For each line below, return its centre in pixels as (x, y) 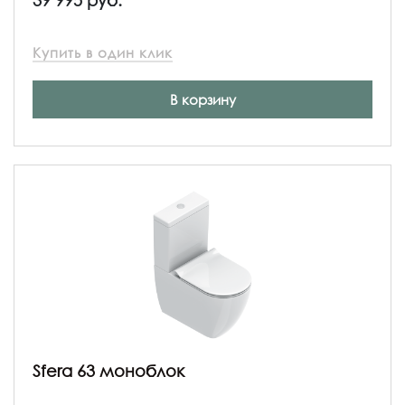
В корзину (202, 99)
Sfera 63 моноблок (108, 370)
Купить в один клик (103, 52)
